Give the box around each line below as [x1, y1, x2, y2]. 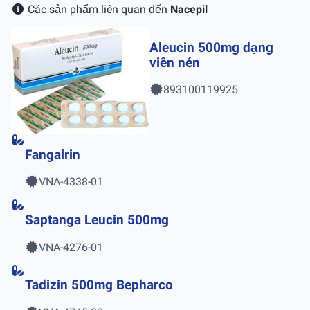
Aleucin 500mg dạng [149, 39, 273, 55]
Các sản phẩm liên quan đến [25, 2, 170, 16]
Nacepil [170, 2, 208, 16]
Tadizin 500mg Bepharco [25, 277, 173, 293]
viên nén [149, 55, 200, 71]
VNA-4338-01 [39, 175, 103, 189]
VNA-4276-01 [39, 240, 103, 254]
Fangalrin [25, 147, 80, 163]
